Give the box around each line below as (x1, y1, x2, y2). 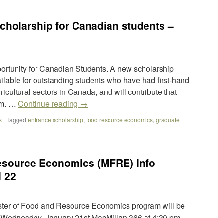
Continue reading (18, 98, 80, 109)
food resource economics (86, 115, 153, 124)
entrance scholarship (28, 115, 83, 124)
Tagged (6, 115, 26, 124)
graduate (156, 115, 180, 124)
